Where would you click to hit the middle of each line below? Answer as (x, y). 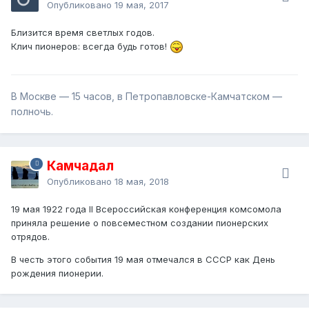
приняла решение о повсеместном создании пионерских (140, 222)
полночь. (32, 111)
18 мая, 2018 (142, 181)
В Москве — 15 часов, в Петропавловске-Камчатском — (147, 96)
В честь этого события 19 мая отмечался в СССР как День (143, 259)
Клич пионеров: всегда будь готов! (90, 46)
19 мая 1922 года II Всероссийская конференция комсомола (146, 209)
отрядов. (30, 236)
